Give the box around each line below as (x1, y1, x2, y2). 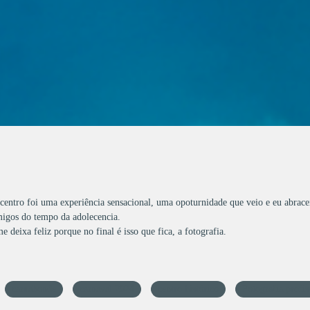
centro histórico (158, 284, 219, 295)
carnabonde (12, 284, 57, 295)
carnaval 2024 (80, 284, 135, 295)
